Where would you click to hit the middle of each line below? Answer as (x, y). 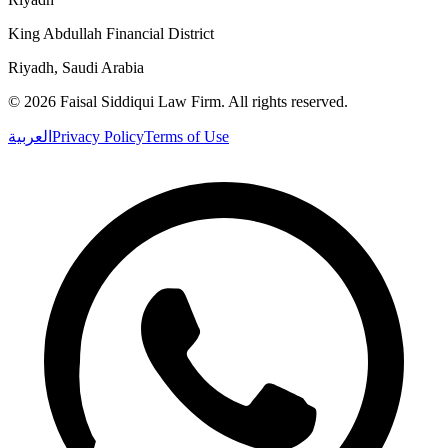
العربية (30, 137)
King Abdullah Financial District (111, 34)
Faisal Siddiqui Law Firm (140, 102)
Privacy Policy (98, 137)
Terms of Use (186, 137)
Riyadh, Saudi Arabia (76, 68)
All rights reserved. (288, 102)
